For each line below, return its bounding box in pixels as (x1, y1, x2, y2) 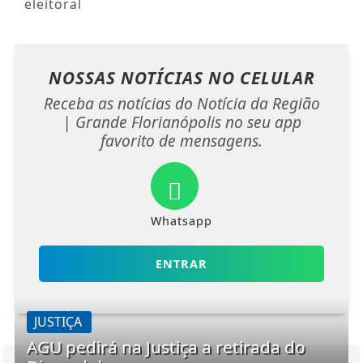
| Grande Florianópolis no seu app (62, 111, 301, 134)
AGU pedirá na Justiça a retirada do (26, 335, 305, 359)
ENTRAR (156, 256, 207, 272)
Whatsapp (151, 213, 212, 229)
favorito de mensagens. (100, 130, 263, 152)
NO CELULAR (207, 66, 315, 90)
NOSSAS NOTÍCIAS (48, 66, 208, 90)
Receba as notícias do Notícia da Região (43, 92, 320, 115)
